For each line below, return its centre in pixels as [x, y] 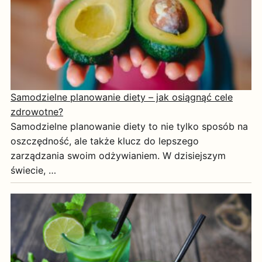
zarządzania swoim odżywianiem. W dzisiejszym [118, 155]
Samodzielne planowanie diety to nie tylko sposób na [129, 126]
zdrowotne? [37, 111]
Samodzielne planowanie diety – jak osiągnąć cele [122, 97]
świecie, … [33, 170]
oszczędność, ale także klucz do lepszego [105, 141]
